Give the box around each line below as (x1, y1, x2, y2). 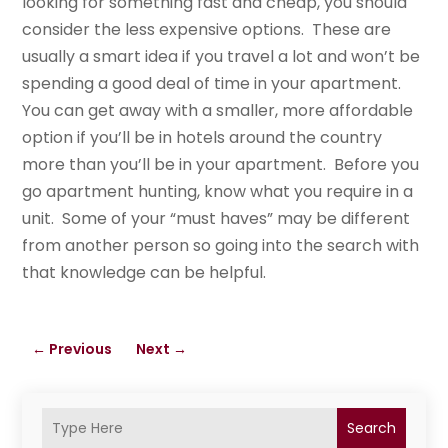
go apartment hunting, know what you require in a (22, 180, 414, 204)
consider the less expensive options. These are (22, 18, 392, 42)
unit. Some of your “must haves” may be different (22, 207, 411, 231)
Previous (49, 339, 113, 360)
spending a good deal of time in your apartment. (22, 72, 406, 96)
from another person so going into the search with (22, 234, 420, 258)
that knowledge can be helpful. (22, 261, 271, 285)
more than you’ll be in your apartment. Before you (22, 153, 420, 177)
